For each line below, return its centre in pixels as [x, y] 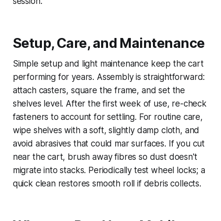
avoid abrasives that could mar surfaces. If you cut [109, 143]
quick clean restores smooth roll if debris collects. [107, 183]
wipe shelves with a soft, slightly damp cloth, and [106, 130]
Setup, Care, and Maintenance [109, 43]
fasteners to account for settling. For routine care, [108, 117]
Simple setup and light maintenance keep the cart [108, 63]
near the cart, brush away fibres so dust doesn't [105, 157]
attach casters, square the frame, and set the [99, 90]
